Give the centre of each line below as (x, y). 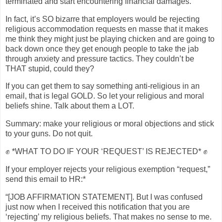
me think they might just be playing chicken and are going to (110, 39)
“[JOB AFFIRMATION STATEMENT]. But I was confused (104, 197)
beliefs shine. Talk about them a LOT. (70, 106)
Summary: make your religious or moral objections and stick (110, 124)
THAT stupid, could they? (50, 68)
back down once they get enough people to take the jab (102, 49)
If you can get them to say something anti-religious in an (103, 86)
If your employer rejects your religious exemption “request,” (108, 169)
